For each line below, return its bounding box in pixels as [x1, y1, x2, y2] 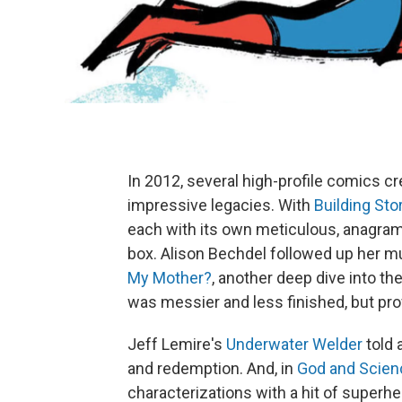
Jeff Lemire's [127, 334, 226, 354]
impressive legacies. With [127, 195, 314, 214]
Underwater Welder [226, 334, 363, 354]
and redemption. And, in [127, 358, 297, 378]
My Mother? [127, 267, 212, 287]
